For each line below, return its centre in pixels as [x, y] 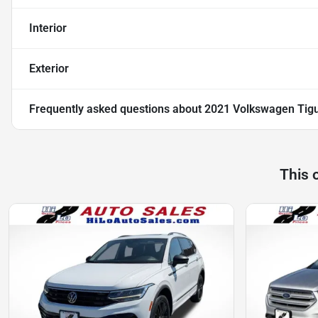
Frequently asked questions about [117, 109]
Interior [48, 28]
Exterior [49, 69]
